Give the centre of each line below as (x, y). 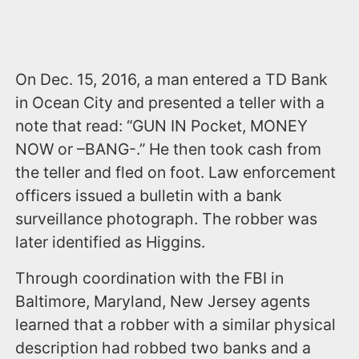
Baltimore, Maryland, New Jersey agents (163, 302)
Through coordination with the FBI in (150, 278)
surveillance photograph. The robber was (167, 219)
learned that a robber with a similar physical (176, 325)
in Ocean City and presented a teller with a (170, 103)
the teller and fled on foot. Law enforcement (176, 173)
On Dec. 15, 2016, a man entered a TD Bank (172, 80)
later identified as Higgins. (111, 242)
